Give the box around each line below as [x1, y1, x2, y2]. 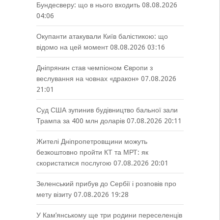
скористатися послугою [36, 159, 111, 167]
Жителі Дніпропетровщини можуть [36, 137, 147, 146]
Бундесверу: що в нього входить [36, 1, 140, 9]
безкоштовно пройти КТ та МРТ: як [36, 148, 148, 157]
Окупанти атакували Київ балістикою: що [36, 32, 168, 41]
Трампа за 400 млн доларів [36, 117, 125, 125]
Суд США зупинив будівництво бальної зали [36, 106, 178, 114]
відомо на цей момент [36, 43, 108, 52]
